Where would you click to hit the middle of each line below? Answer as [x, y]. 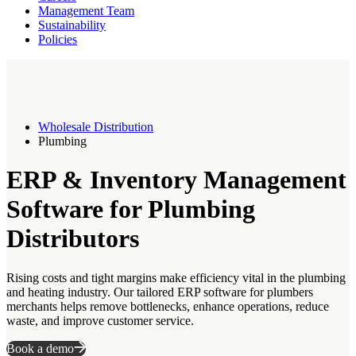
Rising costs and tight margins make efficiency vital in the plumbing [176, 277]
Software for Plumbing [131, 209]
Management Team [86, 11]
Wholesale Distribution [96, 127]
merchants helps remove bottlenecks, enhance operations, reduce [168, 306]
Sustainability [72, 25]
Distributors [73, 239]
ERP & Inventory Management [176, 180]
